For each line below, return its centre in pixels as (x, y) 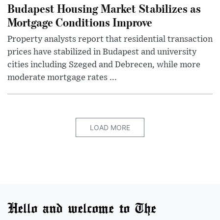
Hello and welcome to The (82, 207)
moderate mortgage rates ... (62, 77)
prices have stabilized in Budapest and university (102, 52)
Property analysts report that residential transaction (110, 39)
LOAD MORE (110, 127)
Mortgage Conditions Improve (80, 22)
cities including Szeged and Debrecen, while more (104, 65)
